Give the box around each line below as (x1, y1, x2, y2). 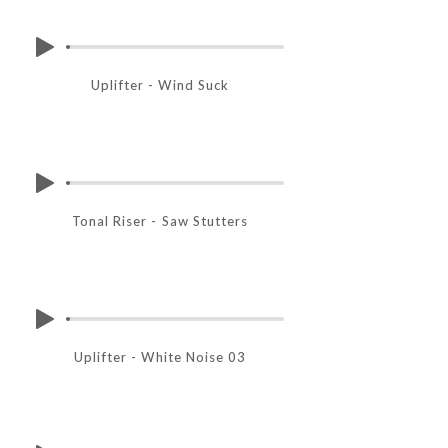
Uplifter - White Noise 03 (73, 352, 247, 365)
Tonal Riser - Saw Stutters (71, 216, 249, 229)
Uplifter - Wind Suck (90, 80, 230, 93)
